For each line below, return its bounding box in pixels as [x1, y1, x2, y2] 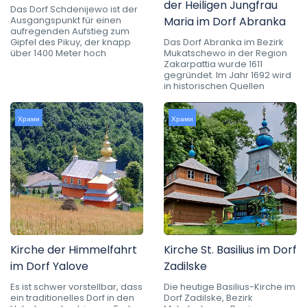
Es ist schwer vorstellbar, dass [10, 280, 143, 293]
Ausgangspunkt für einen [10, 13, 121, 27]
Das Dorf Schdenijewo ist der [10, 2, 138, 16]
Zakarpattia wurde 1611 [164, 57, 262, 71]
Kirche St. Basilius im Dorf [164, 241, 297, 258]
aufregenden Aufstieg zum [10, 24, 130, 38]
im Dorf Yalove [10, 258, 88, 274]
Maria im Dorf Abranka [164, 13, 286, 29]
